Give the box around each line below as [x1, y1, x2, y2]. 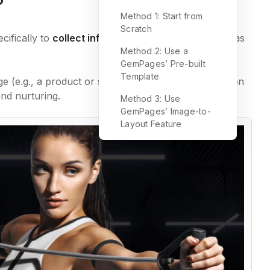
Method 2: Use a [121, 46, 188, 56]
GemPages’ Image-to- [121, 106, 211, 116]
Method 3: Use [121, 93, 181, 104]
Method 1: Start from [121, 11, 202, 21]
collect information [52, 32, 143, 44]
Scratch [121, 24, 152, 34]
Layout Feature [121, 119, 182, 129]
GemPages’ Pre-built [121, 58, 206, 69]
